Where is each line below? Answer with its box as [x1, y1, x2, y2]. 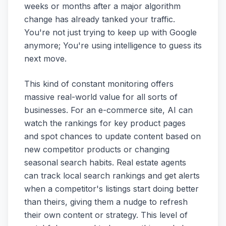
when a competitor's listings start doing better [24, 184, 199, 194]
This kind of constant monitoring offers [24, 79, 174, 89]
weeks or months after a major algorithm [24, 1, 181, 12]
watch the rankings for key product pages [24, 118, 186, 129]
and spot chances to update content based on [24, 131, 201, 142]
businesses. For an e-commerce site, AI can [24, 105, 193, 116]
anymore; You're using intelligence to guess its [24, 40, 202, 51]
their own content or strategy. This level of [24, 210, 188, 220]
